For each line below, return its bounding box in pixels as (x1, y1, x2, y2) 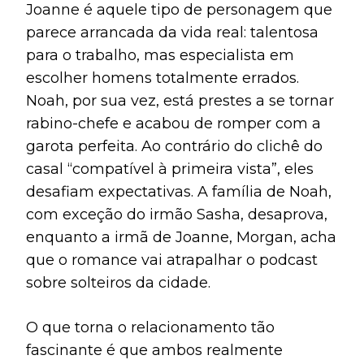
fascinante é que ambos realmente (26, 340, 283, 359)
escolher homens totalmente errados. (26, 68, 299, 87)
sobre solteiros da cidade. (26, 273, 210, 292)
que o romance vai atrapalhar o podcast (26, 250, 318, 269)
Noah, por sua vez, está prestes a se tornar (26, 91, 334, 110)
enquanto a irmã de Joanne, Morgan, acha (26, 227, 336, 246)
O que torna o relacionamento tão (26, 318, 275, 336)
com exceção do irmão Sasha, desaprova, (26, 205, 327, 223)
